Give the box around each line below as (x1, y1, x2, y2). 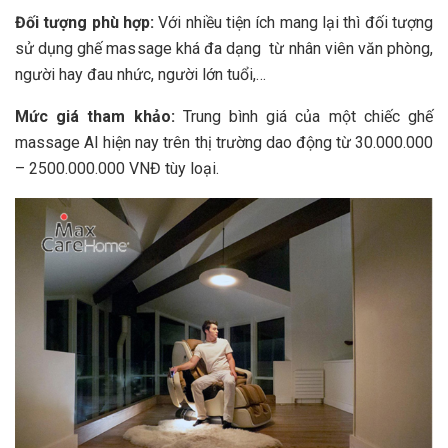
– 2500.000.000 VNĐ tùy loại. (15, 158, 219, 178)
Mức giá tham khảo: (15, 106, 183, 126)
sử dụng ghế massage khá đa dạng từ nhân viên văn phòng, (15, 38, 433, 58)
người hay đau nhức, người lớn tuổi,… (15, 64, 266, 84)
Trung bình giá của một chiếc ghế (182, 106, 434, 126)
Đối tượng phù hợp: (15, 12, 154, 32)
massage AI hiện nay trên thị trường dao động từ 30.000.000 (15, 132, 433, 152)
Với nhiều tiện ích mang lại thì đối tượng (154, 12, 433, 32)
